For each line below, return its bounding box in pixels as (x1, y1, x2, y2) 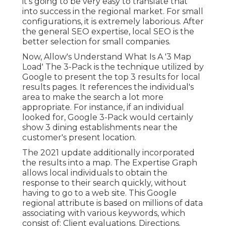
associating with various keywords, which (22, 208, 185, 218)
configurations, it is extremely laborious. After (22, 17, 204, 27)
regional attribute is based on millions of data (22, 198, 203, 208)
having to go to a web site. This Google (22, 188, 177, 198)
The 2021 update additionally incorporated (22, 148, 195, 158)
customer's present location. (22, 133, 136, 143)
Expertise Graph (132, 158, 197, 168)
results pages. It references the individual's (22, 82, 194, 92)
